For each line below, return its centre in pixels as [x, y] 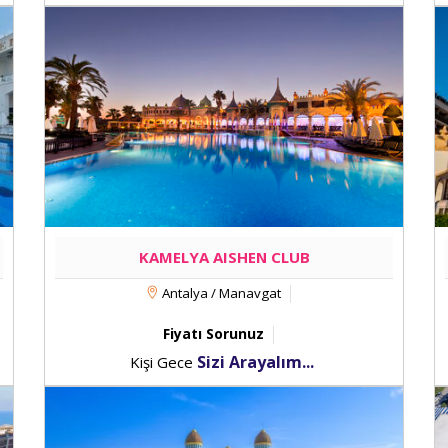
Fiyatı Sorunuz [213, 333]
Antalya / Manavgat [220, 293]
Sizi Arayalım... [255, 362]
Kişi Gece [163, 362]
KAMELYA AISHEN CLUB [224, 257]
